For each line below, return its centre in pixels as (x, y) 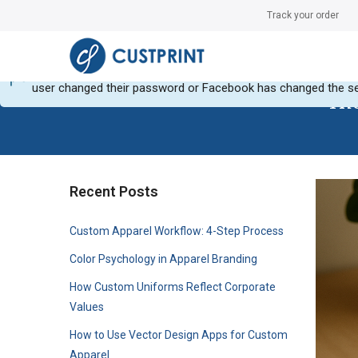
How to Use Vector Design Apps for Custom (179, 334)
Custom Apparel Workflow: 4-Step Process (177, 231)
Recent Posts (114, 191)
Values (87, 306)
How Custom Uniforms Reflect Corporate (173, 286)
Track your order (303, 15)
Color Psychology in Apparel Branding (163, 259)
